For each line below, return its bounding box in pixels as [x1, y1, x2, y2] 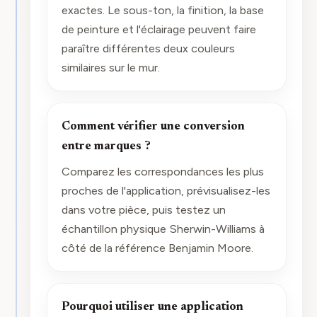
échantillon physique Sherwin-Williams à [61, 221, 265, 236]
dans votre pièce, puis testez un [61, 202, 226, 217]
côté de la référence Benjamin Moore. [61, 240, 253, 255]
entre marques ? [61, 141, 151, 153]
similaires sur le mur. [61, 60, 160, 75]
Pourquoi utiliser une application [61, 301, 243, 313]
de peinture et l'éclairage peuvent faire [61, 22, 256, 37]
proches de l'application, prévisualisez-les [61, 183, 270, 197]
